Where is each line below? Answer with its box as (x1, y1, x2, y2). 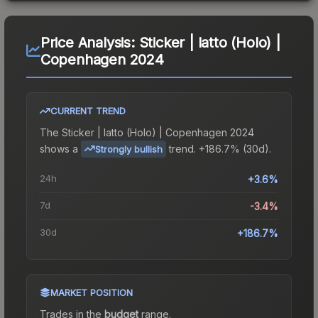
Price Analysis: (40, 33, 139, 51)
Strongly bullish (95, 143, 163, 155)
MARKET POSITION (50, 286, 133, 298)
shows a (40, 142, 78, 155)
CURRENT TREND (50, 104, 126, 116)
